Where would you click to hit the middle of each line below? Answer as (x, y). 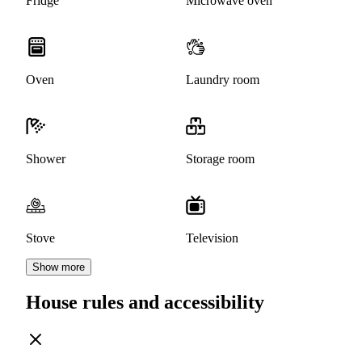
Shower (46, 159)
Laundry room (223, 80)
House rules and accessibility (145, 303)
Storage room (220, 159)
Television (212, 238)
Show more (59, 267)
